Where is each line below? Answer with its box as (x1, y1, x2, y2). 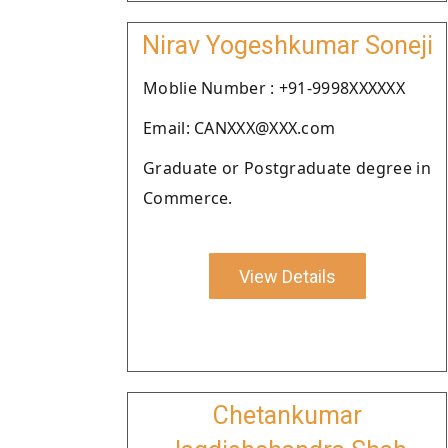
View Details (238, 265, 336, 287)
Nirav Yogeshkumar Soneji (141, 31, 433, 60)
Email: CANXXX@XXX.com (143, 117, 336, 139)
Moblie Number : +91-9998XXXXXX (143, 77, 405, 99)
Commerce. (143, 187, 233, 209)
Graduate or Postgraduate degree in (143, 157, 431, 179)
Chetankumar (212, 401, 362, 430)
